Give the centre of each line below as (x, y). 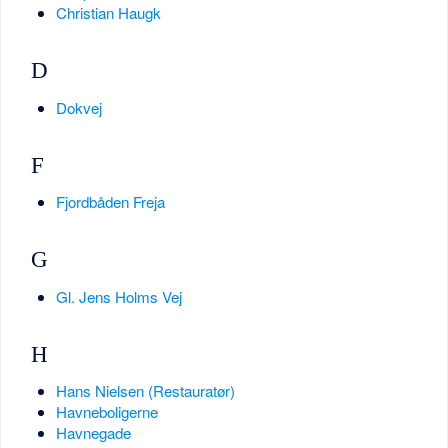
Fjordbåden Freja (110, 202)
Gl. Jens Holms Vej (118, 296)
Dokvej (78, 107)
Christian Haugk (108, 12)
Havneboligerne (106, 412)
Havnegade (93, 433)
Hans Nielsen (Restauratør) (145, 391)
